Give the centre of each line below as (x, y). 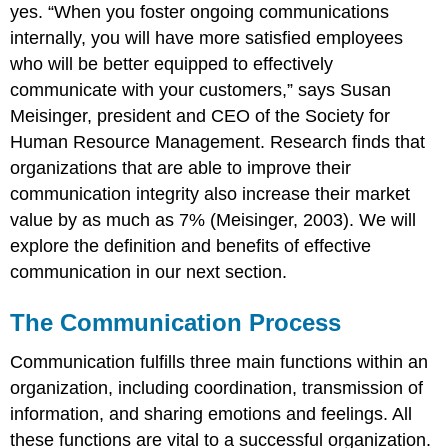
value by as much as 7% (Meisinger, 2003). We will (213, 219)
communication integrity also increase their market (210, 193)
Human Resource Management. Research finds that (218, 141)
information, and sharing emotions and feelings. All (211, 414)
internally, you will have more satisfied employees (207, 37)
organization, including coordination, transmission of (217, 388)
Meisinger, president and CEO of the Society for (200, 115)
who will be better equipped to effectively (172, 63)
